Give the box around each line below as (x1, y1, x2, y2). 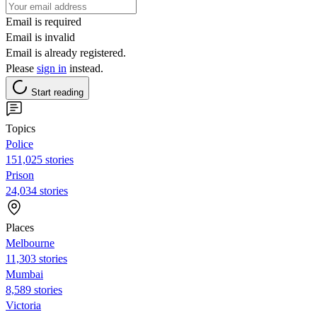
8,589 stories (6, 283, 62, 296)
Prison (6, 168, 34, 181)
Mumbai (6, 267, 43, 280)
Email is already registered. (6, 46, 126, 59)
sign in (37, 62, 67, 74)
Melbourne (6, 236, 54, 249)
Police (6, 137, 33, 150)
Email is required (6, 15, 81, 28)
